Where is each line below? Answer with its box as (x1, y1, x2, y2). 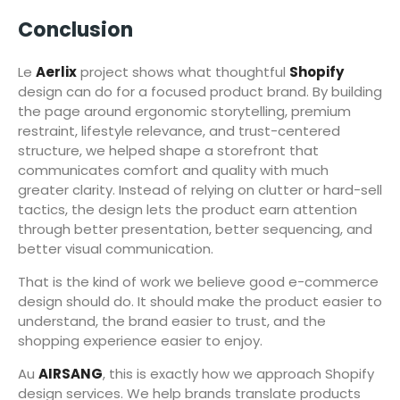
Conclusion (18, 16, 133, 45)
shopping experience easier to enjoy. (18, 330, 262, 350)
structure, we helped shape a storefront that (18, 140, 319, 160)
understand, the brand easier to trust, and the (18, 311, 326, 330)
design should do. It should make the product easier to (18, 291, 382, 311)
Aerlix (36, 62, 77, 81)
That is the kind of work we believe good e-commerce (18, 271, 379, 291)
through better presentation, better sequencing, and (18, 219, 372, 238)
